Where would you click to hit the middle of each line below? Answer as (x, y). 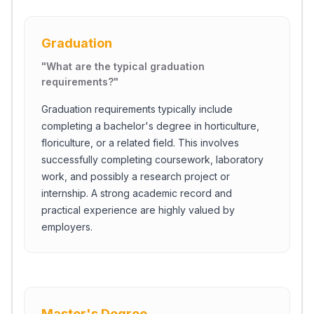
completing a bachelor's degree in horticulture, (150, 126)
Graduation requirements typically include (137, 109)
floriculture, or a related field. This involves (140, 143)
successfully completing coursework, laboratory (152, 159)
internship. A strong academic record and (137, 193)
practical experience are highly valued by (138, 210)
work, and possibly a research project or (136, 176)
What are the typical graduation (125, 66)
